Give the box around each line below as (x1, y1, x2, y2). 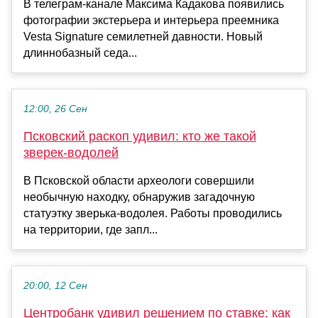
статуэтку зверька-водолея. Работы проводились (23, 207, 282, 220)
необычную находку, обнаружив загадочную (23, 191, 255, 204)
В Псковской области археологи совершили (23, 175, 254, 187)
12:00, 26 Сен (23, 104, 87, 115)
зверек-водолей (23, 146, 119, 160)
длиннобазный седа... (23, 47, 137, 60)
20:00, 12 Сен (23, 280, 87, 292)
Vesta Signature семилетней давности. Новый (23, 31, 263, 43)
